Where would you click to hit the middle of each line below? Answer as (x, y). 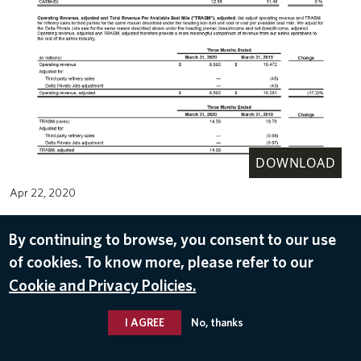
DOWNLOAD (295, 162)
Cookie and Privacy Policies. (103, 285)
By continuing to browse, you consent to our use (173, 239)
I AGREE (144, 322)
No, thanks (217, 322)
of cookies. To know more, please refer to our (162, 261)
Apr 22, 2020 (43, 192)
